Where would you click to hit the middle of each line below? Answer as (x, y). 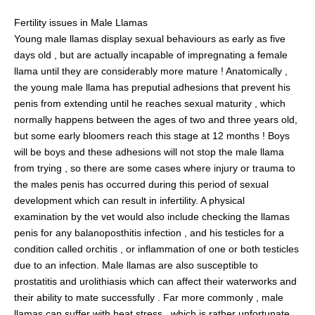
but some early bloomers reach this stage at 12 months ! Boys (152, 135)
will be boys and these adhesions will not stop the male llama (149, 152)
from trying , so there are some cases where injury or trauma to (155, 168)
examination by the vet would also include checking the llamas (152, 216)
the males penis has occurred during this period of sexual (141, 184)
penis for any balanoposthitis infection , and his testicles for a (149, 232)
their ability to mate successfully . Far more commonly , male (149, 297)
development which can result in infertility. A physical (129, 200)
